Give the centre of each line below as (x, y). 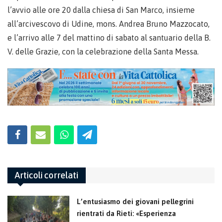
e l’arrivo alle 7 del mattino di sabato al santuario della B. (109, 37)
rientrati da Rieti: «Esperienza (126, 213)
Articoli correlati (47, 175)
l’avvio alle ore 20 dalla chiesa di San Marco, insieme (101, 10)
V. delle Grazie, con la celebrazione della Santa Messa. (103, 51)
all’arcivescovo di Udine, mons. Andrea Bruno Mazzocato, (109, 24)
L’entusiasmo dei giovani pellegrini (135, 201)
